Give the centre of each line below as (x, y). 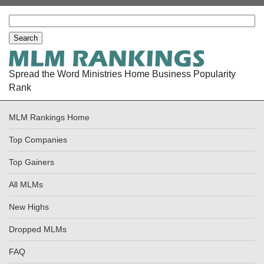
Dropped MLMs (38, 230)
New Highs (29, 207)
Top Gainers (32, 162)
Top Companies (38, 140)
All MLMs (26, 185)
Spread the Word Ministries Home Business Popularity (122, 74)
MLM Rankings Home (49, 118)
